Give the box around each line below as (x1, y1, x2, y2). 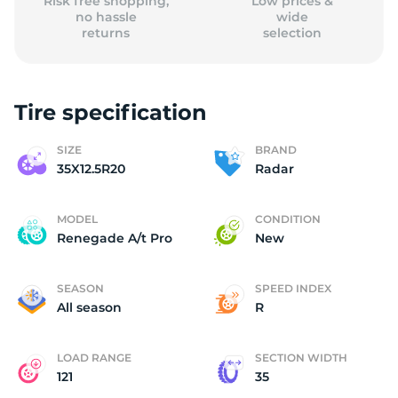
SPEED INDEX (255, 282, 331, 295)
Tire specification (14, 99, 207, 125)
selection (262, 25, 322, 41)
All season (57, 299, 122, 315)
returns (82, 25, 131, 41)
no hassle (75, 9, 137, 25)
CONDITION (255, 212, 321, 226)
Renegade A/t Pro (57, 230, 172, 246)
